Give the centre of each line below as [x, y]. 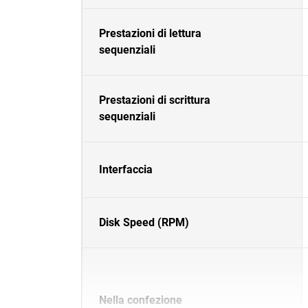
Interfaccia [126, 169]
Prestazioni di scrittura [155, 100]
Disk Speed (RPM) [144, 222]
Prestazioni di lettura [150, 33]
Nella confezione [141, 300]
